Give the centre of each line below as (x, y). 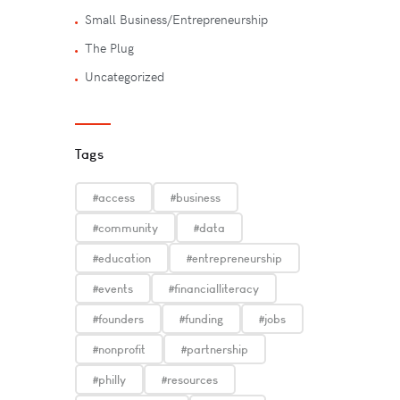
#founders (118, 319)
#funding (201, 319)
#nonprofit (119, 350)
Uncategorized (125, 77)
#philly (109, 380)
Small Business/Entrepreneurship (177, 20)
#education (122, 258)
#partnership (215, 350)
